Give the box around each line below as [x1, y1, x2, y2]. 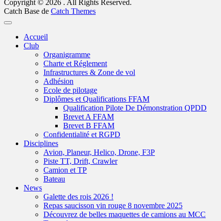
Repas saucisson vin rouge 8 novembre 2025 [43, 201, 183, 210]
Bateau [43, 174, 65, 183]
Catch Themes [51, 6, 96, 15]
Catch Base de [4, 6, 51, 15]
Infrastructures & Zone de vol [43, 68, 135, 76]
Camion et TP [43, 165, 87, 174]
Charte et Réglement [43, 59, 107, 68]
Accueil [24, 32, 48, 41]
